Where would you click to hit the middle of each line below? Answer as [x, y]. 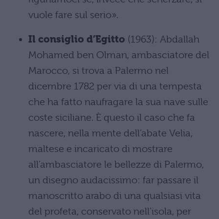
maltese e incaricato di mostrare [100, 149]
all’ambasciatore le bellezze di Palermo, [116, 164]
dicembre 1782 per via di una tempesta [115, 86]
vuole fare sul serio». [73, 15]
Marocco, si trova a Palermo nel [99, 71]
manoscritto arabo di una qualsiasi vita [115, 196]
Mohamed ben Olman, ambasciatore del [119, 55]
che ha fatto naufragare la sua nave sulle [118, 102]
